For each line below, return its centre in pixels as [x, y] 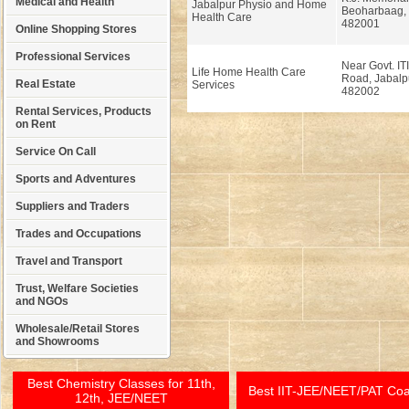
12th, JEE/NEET [121, 398]
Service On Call [56, 152]
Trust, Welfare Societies [77, 288]
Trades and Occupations [79, 234]
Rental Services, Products [84, 111]
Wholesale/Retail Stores [78, 329]
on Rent [36, 124]
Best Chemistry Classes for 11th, [121, 383]
